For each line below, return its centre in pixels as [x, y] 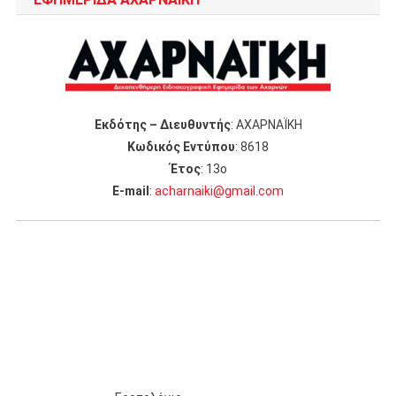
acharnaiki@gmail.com [219, 190]
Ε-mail [131, 190]
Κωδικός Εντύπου [181, 146]
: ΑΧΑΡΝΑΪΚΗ [266, 124]
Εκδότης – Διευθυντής [162, 124]
